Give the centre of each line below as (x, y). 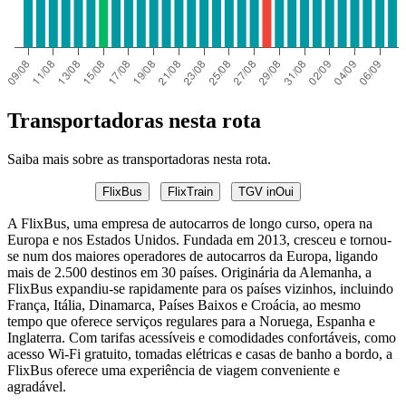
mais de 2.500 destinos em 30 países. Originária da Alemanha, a (189, 272)
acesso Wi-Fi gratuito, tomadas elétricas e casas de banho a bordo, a (200, 353)
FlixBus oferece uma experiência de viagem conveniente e (174, 370)
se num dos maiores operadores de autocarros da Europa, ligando (193, 256)
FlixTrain (190, 191)
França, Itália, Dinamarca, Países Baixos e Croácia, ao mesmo (184, 304)
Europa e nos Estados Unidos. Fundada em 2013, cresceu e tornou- (199, 239)
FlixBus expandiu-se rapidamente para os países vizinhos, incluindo (200, 288)
